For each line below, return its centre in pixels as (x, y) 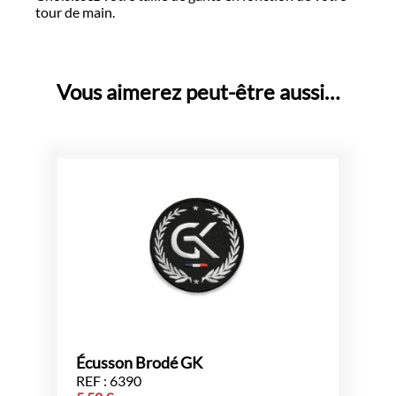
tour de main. (75, 12)
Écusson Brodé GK (139, 363)
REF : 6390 (109, 381)
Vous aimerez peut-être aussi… (198, 92)
